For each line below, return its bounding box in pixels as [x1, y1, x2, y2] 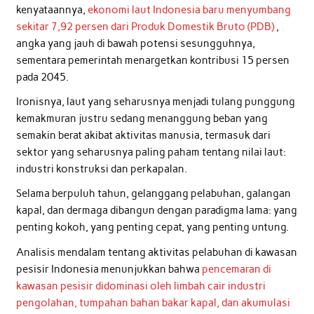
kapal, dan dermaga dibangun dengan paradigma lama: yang [15, 204, 297, 217]
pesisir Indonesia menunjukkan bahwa [15, 262, 202, 275]
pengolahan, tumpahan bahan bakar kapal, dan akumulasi [15, 296, 290, 309]
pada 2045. [15, 70, 69, 83]
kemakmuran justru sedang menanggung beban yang [15, 112, 268, 125]
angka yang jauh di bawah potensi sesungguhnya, [15, 36, 255, 50]
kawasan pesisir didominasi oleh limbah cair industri [15, 279, 266, 292]
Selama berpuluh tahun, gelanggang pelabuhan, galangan [15, 187, 291, 200]
